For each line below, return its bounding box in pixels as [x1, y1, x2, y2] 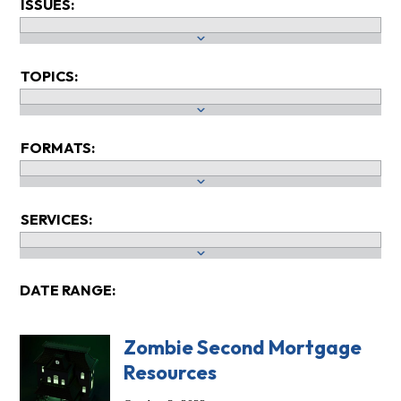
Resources [123, 360, 217, 386]
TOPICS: [20, 67, 78, 86]
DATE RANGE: [19, 281, 115, 300]
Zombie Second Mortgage [123, 335, 362, 361]
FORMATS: [20, 139, 95, 158]
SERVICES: [20, 210, 92, 229]
